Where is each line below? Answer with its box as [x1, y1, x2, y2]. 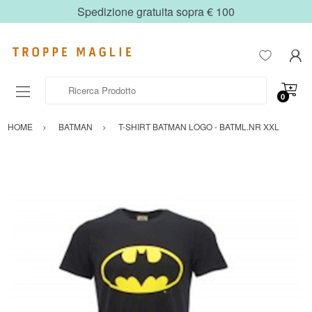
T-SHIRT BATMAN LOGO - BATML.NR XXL [118, 120, 279, 133]
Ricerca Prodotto [45, 77, 113, 91]
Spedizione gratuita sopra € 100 [77, 3, 235, 19]
